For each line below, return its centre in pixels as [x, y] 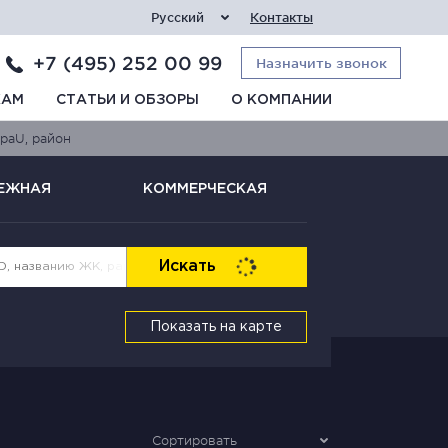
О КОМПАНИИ [281, 100]
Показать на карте [216, 326]
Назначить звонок [321, 63]
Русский [177, 17]
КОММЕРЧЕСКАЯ [205, 188]
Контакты [281, 17]
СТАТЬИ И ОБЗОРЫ [127, 100]
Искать [187, 266]
